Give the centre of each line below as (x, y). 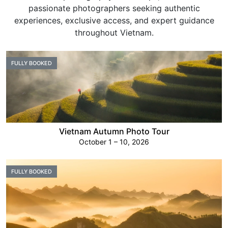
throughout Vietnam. (114, 33)
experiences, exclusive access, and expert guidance (114, 20)
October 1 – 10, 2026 (114, 142)
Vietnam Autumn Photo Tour (114, 132)
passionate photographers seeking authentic (114, 8)
